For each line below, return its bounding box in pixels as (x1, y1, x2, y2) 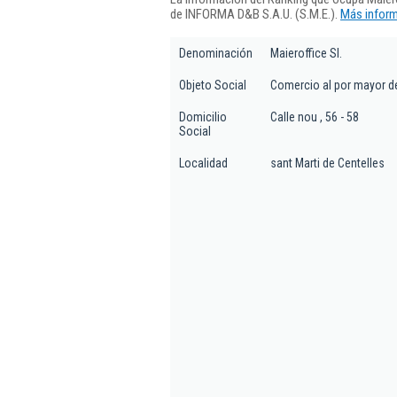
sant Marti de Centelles (270, 156, 385, 170)
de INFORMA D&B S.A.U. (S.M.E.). (170, 5, 340, 22)
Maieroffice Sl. (270, 46, 342, 60)
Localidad (179, 156, 228, 170)
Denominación (179, 46, 253, 60)
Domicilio (179, 110, 227, 124)
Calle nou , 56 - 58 (270, 110, 359, 124)
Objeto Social (179, 78, 246, 92)
